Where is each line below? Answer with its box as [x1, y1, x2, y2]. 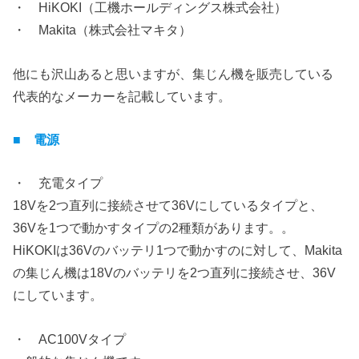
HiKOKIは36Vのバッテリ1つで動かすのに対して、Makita [13, 243, 343, 258]
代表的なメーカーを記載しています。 [13, 88, 232, 103]
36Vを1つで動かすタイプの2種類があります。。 [13, 220, 295, 236]
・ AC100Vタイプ [13, 331, 127, 346]
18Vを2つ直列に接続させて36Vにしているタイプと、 [13, 198, 324, 213]
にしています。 [13, 288, 103, 303]
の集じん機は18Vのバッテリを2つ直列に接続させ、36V [13, 265, 337, 280]
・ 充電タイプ [13, 175, 103, 191]
